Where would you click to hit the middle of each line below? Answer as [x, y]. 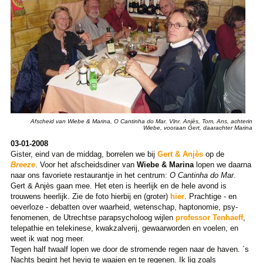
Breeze [23, 165]
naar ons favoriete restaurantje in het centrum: [90, 176]
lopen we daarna [222, 165]
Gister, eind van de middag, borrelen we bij [84, 154]
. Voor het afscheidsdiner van [86, 165]
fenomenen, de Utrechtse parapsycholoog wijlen [93, 218]
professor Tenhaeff [209, 218]
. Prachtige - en [210, 197]
